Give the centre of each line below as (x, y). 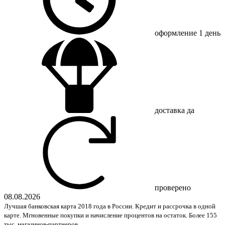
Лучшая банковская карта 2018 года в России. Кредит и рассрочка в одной (110, 206)
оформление (177, 33)
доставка (171, 110)
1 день (210, 33)
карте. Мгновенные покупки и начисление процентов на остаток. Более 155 (110, 215)
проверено (173, 187)
